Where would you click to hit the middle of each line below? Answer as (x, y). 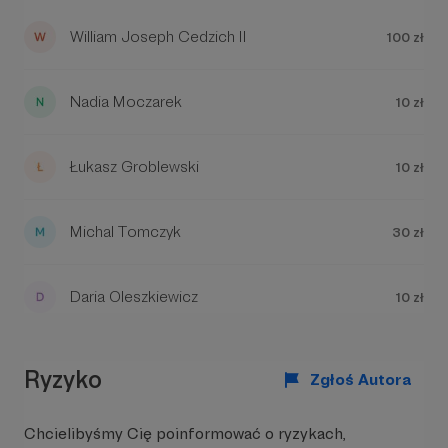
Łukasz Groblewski (134, 166)
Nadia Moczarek (126, 101)
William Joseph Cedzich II (158, 36)
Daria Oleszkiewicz (134, 296)
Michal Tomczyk (125, 231)
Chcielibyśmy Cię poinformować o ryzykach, (185, 433)
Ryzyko (63, 379)
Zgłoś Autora (361, 379)
